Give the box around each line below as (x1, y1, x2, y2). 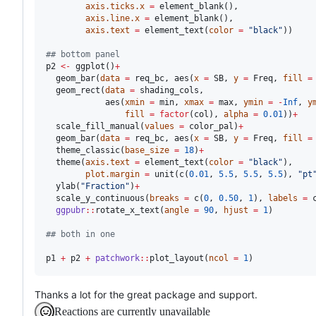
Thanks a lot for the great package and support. (35, 288, 257, 300)
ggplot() (71, 61, 115, 71)
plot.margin (85, 169, 140, 179)
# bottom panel (51, 49, 120, 59)
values (145, 121, 174, 131)
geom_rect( (46, 85, 105, 95)
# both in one (51, 229, 115, 239)
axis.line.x (85, 13, 140, 23)
